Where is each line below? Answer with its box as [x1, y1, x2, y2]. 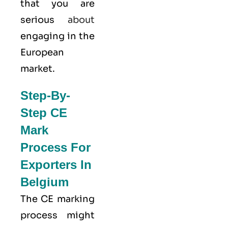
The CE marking [20, 193, 95, 205]
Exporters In [20, 157, 92, 172]
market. [20, 63, 55, 74]
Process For [20, 140, 91, 154]
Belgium [20, 175, 69, 189]
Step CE [20, 105, 67, 120]
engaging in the [20, 30, 95, 42]
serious [20, 14, 68, 25]
